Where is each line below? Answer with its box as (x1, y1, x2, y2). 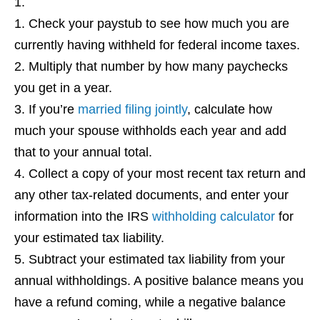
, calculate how (187, 102, 272, 117)
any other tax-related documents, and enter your (14, 188, 289, 203)
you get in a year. (14, 81, 112, 96)
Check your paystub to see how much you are (29, 16, 289, 31)
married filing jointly (78, 102, 187, 117)
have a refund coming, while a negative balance (14, 295, 286, 310)
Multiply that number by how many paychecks (29, 59, 288, 74)
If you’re (29, 102, 78, 117)
